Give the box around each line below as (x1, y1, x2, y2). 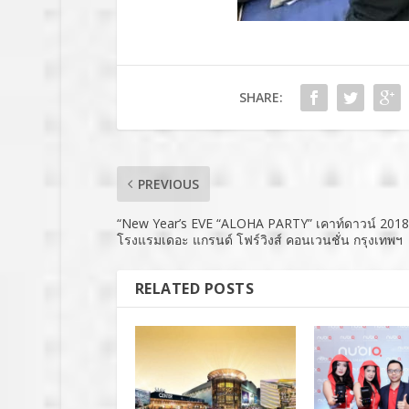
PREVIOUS (137, 175, 199, 194)
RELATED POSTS (134, 278, 255, 299)
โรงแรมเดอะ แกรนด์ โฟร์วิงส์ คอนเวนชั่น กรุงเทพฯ (116, 231, 403, 249)
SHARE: (238, 89, 283, 107)
